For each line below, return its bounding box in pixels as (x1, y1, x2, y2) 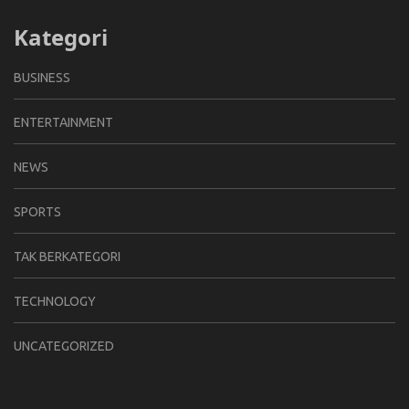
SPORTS (14, 204, 61, 219)
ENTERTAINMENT (14, 114, 113, 130)
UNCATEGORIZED (14, 338, 114, 353)
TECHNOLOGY (14, 293, 96, 309)
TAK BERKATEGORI (14, 248, 121, 264)
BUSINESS (14, 69, 70, 85)
